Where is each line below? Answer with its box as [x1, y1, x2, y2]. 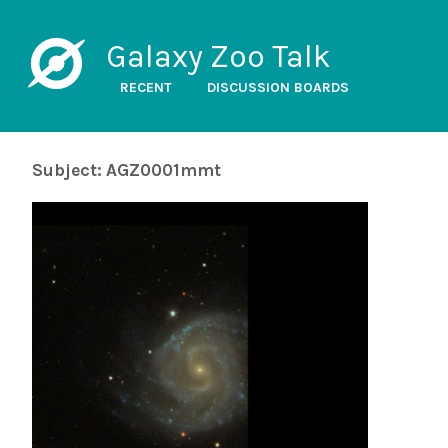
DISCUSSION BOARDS [206, 79, 349, 96]
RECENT [119, 79, 172, 96]
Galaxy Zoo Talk [105, 38, 331, 75]
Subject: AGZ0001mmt [32, 160, 221, 180]
